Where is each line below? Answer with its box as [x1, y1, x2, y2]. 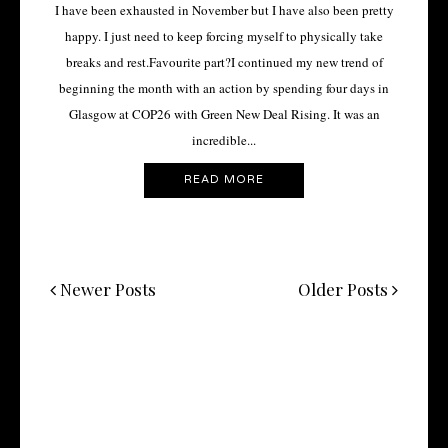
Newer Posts [56, 277, 156, 300]
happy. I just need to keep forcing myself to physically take [65, 27, 383, 46]
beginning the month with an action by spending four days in [59, 79, 389, 98]
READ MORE [184, 173, 264, 187]
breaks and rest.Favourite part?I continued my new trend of [65, 53, 383, 72]
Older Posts [298, 277, 392, 300]
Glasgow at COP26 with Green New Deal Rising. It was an [68, 105, 380, 124]
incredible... [192, 131, 256, 150]
